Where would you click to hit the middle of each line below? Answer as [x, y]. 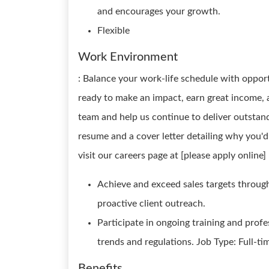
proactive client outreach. [151, 204]
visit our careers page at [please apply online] [172, 156]
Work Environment [128, 57]
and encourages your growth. [159, 11]
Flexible [113, 31]
